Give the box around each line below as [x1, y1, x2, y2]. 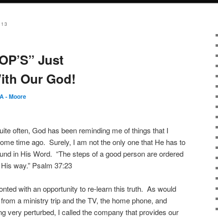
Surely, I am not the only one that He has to [49, 136, 185, 147]
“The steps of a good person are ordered [56, 148, 183, 159]
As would [147, 183, 176, 194]
